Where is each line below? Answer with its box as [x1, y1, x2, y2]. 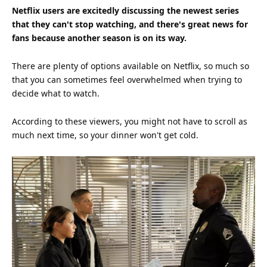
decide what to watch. [12, 87, 100, 99]
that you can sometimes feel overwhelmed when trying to [12, 73, 242, 85]
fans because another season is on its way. [12, 32, 187, 44]
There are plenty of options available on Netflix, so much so [12, 60, 249, 72]
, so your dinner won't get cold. [74, 129, 198, 141]
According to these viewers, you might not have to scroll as [12, 115, 247, 127]
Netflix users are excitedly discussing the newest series [12, 4, 239, 16]
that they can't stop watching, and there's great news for [12, 18, 248, 30]
